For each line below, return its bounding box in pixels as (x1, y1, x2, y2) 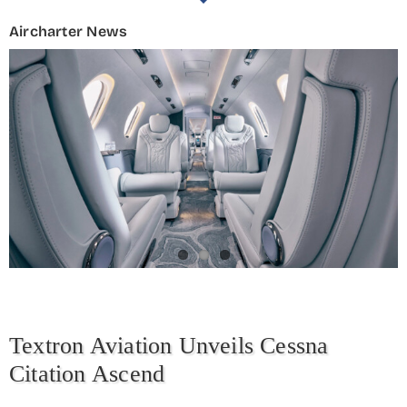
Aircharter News (9, 23, 128, 41)
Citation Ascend (9, 361, 165, 388)
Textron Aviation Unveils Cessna (9, 333, 329, 360)
